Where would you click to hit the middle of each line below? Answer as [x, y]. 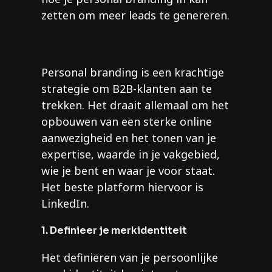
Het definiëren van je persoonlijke [130, 258]
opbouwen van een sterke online [127, 122]
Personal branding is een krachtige [133, 73]
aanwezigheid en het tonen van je [129, 138]
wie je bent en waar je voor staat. [128, 171]
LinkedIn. [65, 204]
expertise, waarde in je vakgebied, [131, 155]
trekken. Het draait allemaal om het [135, 105]
